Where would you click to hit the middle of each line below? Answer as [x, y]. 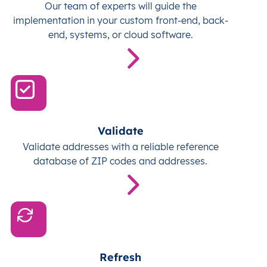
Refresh [121, 257]
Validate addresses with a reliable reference [120, 147]
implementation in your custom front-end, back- [120, 21]
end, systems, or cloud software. [120, 35]
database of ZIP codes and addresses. [121, 161]
